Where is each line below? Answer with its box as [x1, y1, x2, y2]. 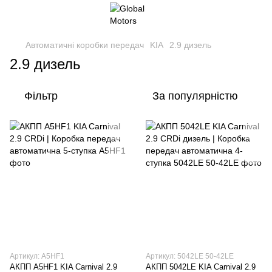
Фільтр [24, 90, 58, 102]
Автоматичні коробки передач [25, 40, 144, 50]
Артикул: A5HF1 [10, 252, 64, 260]
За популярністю [152, 90, 238, 102]
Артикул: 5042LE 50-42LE [146, 252, 234, 260]
